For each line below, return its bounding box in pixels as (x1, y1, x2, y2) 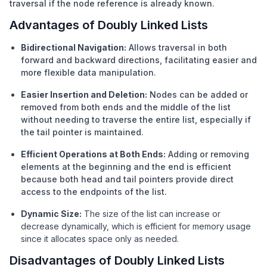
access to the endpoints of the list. (21, 186, 167, 197)
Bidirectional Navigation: (21, 42, 127, 52)
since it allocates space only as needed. (21, 233, 179, 244)
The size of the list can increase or (84, 208, 221, 219)
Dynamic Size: (21, 208, 82, 219)
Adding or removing (168, 148, 250, 159)
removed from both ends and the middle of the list (21, 101, 231, 112)
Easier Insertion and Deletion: (21, 89, 148, 100)
